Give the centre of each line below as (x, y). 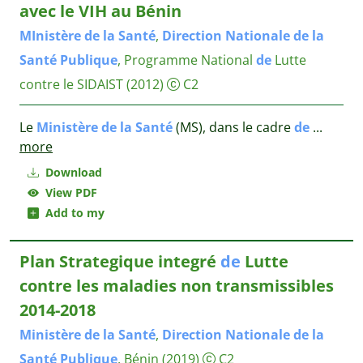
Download (72, 172)
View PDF (68, 192)
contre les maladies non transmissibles (177, 286)
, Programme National (187, 60)
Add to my (72, 213)
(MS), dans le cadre (233, 127)
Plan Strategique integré (120, 261)
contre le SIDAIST (73, 84)
